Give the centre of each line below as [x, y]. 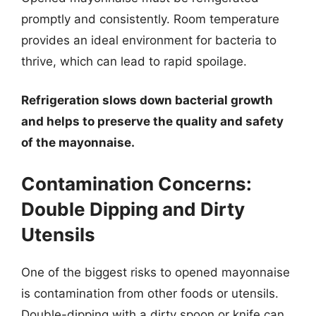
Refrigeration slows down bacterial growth [147, 100]
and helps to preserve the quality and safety [152, 121]
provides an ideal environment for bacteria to [149, 40]
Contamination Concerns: [136, 183]
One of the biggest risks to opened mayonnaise [156, 272]
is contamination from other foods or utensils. [150, 293]
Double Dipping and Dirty [133, 209]
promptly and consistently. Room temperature [150, 19]
